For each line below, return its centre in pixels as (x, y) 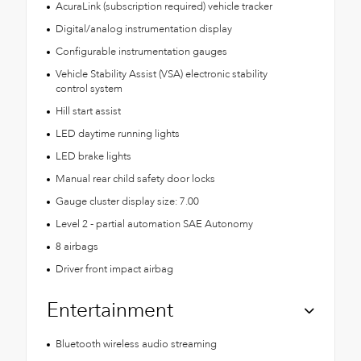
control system (89, 89)
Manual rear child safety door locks (135, 179)
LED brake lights (93, 157)
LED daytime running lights (117, 134)
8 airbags (77, 247)
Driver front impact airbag (114, 270)
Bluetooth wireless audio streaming (136, 344)
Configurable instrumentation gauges (141, 52)
